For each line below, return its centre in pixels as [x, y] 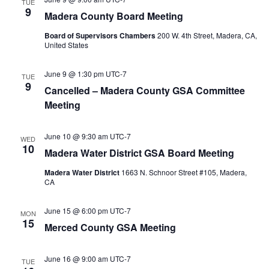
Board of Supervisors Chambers [101, 35]
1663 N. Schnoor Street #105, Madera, [184, 172]
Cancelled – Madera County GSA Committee [144, 90]
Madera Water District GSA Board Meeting [139, 153]
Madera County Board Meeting [113, 16]
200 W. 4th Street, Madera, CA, [207, 35]
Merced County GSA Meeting [110, 227]
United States [66, 45]
